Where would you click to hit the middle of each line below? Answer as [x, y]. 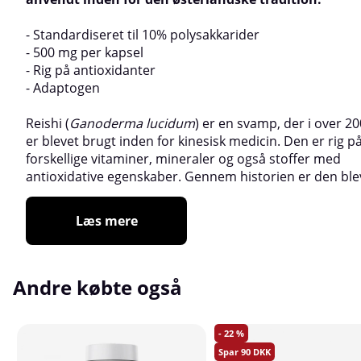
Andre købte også [98, 287]
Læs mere [106, 220]
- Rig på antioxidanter [91, 70]
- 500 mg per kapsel [85, 52]
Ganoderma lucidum [132, 123]
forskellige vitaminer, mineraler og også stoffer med [183, 158]
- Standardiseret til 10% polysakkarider [143, 34]
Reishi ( [48, 123]
